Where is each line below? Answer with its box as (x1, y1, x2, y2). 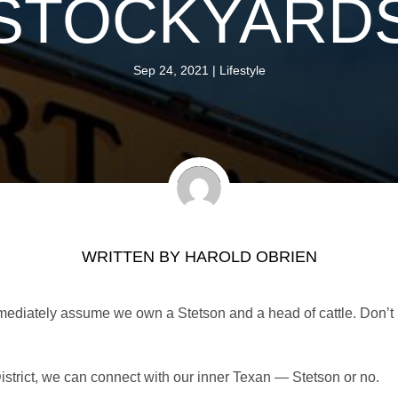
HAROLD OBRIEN (184, 247, 317, 266)
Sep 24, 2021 (132, 62, 209, 77)
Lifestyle (219, 62, 266, 77)
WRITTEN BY (81, 247, 185, 266)
